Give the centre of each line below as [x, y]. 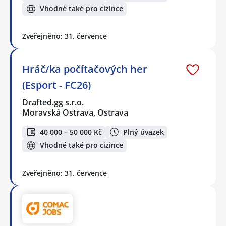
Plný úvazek [144, 132]
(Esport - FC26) [56, 85]
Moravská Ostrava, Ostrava [75, 112]
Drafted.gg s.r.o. [53, 102]
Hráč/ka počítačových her [85, 69]
